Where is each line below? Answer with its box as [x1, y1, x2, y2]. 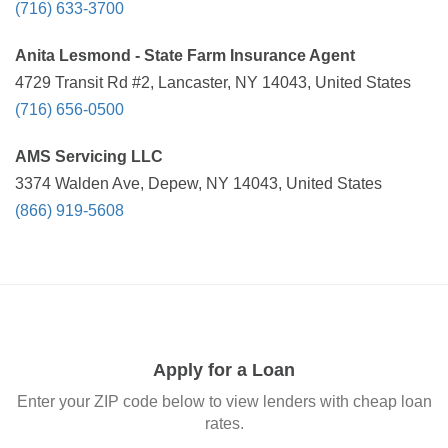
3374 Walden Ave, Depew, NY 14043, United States [15, 175, 382, 192]
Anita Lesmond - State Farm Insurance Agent [15, 47, 355, 64]
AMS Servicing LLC [15, 148, 163, 165]
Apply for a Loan [153, 360, 295, 380]
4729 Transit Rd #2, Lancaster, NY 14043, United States [15, 74, 411, 91]
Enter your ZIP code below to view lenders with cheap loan [16, 392, 432, 410]
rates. [204, 414, 244, 432]
